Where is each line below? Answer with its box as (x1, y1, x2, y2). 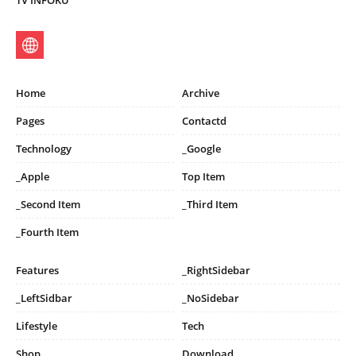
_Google (182, 141, 221, 157)
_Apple (16, 169, 49, 184)
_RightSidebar (182, 263, 250, 278)
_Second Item (16, 197, 80, 212)
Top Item (182, 169, 225, 184)
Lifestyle (16, 319, 57, 334)
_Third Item (182, 197, 238, 212)
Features (16, 263, 59, 278)
